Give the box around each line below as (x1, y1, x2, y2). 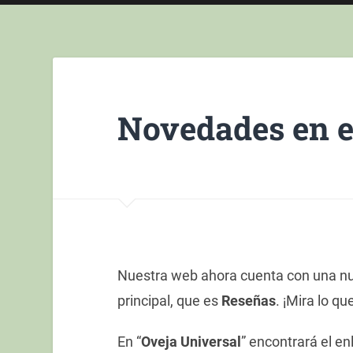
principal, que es (117, 292, 221, 310)
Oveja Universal (140, 333, 241, 351)
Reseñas (221, 292, 276, 310)
